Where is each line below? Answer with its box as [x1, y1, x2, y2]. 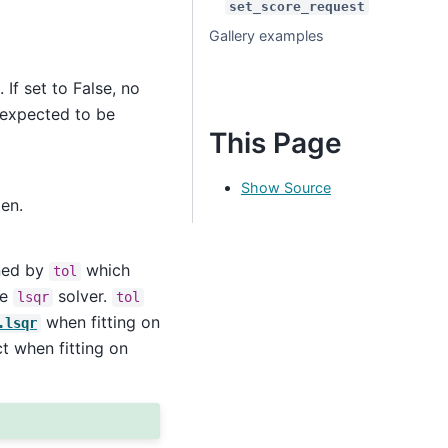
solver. [52, 286, 112, 307]
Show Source [241, 178, 331, 196]
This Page [209, 126, 342, 160]
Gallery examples [209, 27, 324, 44]
